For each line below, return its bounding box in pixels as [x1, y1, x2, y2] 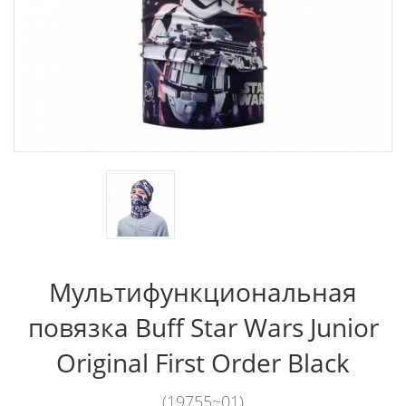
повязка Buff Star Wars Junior [27, 310, 379, 344]
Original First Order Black [56, 345, 350, 380]
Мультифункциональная [49, 275, 357, 309]
